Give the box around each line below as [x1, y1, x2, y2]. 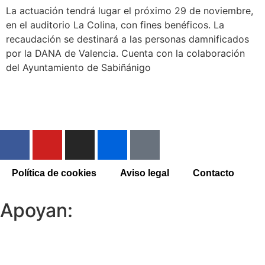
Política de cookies [12, 168, 96, 179]
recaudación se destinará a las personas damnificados [6, 33, 249, 45]
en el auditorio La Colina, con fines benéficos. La [6, 19, 224, 31]
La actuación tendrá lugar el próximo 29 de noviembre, [6, 5, 253, 17]
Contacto [193, 168, 234, 179]
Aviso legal [120, 168, 169, 179]
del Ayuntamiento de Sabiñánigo [6, 62, 151, 73]
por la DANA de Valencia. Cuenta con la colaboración [6, 47, 245, 59]
